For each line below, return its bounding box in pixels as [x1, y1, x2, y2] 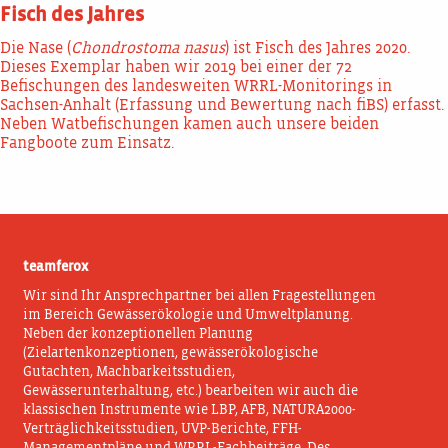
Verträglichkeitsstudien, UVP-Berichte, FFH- [23, 422, 303, 437]
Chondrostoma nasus [71, 41, 225, 57]
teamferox [23, 260, 89, 275]
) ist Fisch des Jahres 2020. [225, 41, 410, 57]
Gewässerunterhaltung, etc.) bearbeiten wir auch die [23, 384, 359, 399]
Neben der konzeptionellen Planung [23, 327, 254, 342]
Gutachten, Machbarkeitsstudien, [23, 365, 236, 380]
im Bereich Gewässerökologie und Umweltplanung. [23, 308, 354, 323]
